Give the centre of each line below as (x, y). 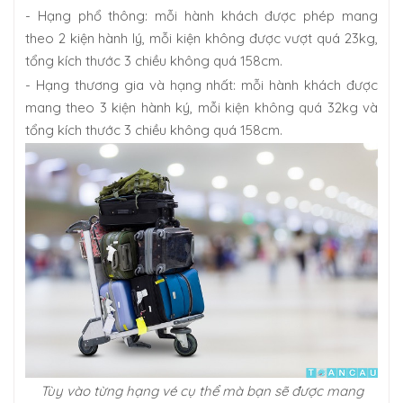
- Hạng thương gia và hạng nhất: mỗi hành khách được (201, 85)
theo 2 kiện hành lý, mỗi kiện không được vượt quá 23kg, (201, 39)
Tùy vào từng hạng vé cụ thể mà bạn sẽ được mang (201, 391)
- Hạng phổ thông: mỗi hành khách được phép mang (201, 16)
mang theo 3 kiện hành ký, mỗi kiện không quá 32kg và (201, 108)
